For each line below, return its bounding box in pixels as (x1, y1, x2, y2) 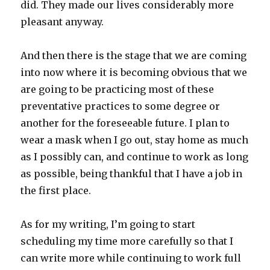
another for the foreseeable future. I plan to (20, 117, 230, 130)
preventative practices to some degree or (20, 100, 221, 113)
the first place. (20, 184, 92, 197)
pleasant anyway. (20, 16, 104, 28)
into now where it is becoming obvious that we (20, 66, 248, 79)
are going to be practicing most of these (20, 83, 215, 96)
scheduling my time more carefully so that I (20, 235, 234, 248)
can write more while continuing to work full (20, 252, 242, 265)
